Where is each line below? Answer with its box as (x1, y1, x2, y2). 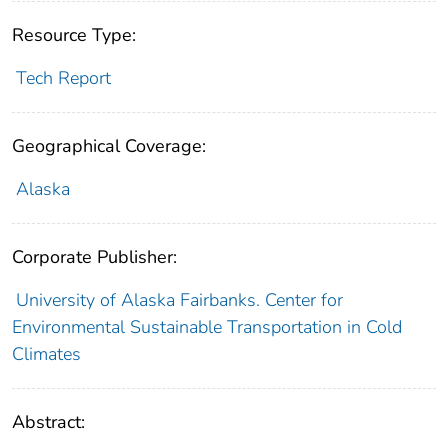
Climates (12, 341, 81, 366)
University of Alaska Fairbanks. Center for (15, 287, 343, 312)
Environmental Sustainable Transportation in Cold (12, 314, 402, 339)
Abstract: (12, 409, 85, 434)
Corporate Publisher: (12, 244, 177, 269)
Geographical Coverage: (12, 133, 206, 158)
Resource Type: (12, 22, 136, 47)
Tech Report (15, 65, 111, 90)
